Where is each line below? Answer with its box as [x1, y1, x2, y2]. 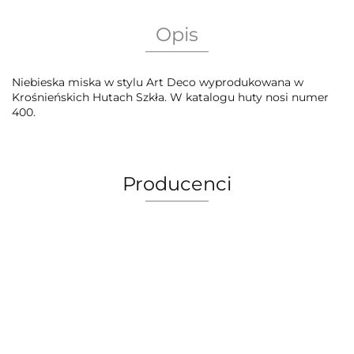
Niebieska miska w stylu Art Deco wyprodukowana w [12, 75, 303, 90]
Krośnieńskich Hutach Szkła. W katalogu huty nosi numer [12, 90, 329, 105]
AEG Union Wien [104, 281, 250, 303]
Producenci [122, 172, 232, 196]
